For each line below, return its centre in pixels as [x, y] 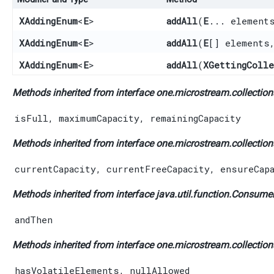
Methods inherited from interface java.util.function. [122, 194]
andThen [34, 219]
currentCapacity [55, 168]
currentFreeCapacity [158, 168]
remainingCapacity [195, 118]
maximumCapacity [99, 118]
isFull [31, 118]
